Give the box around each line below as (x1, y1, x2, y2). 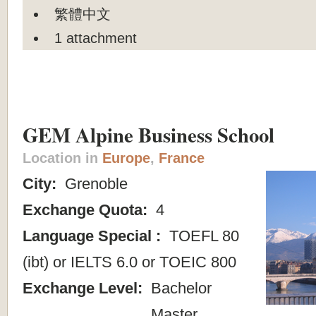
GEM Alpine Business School (23, 120, 274, 150)
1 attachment (54, 30, 138, 46)
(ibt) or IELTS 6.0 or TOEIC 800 (23, 253, 236, 272)
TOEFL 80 (165, 227, 239, 245)
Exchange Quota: (23, 201, 152, 219)
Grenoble (61, 175, 128, 193)
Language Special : (23, 227, 165, 245)
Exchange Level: (23, 279, 147, 298)
